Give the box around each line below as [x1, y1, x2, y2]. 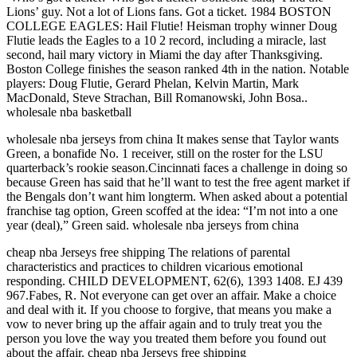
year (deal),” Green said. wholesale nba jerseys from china [6, 218, 299, 232]
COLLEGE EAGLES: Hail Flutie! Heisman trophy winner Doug [6, 19, 337, 33]
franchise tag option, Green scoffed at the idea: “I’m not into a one [6, 204, 338, 218]
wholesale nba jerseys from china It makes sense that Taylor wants [6, 132, 339, 146]
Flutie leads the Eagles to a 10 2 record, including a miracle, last [6, 33, 326, 47]
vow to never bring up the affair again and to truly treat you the [6, 317, 322, 331]
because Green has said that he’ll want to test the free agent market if [6, 175, 350, 189]
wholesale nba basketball [6, 105, 131, 119]
